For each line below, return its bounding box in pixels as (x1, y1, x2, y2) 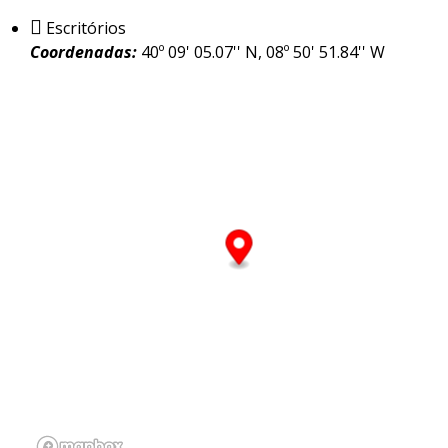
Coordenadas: (30, 41, 137, 63)
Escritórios (42, 17, 126, 39)
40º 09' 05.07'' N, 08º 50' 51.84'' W (141, 41, 385, 63)
